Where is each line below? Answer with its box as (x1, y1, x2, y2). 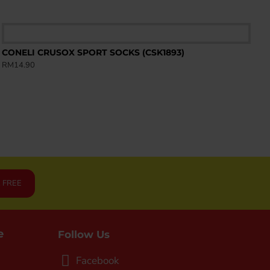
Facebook (76, 254, 119, 268)
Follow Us (58, 228, 110, 240)
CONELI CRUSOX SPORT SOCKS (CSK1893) (1, 46, 184, 58)
